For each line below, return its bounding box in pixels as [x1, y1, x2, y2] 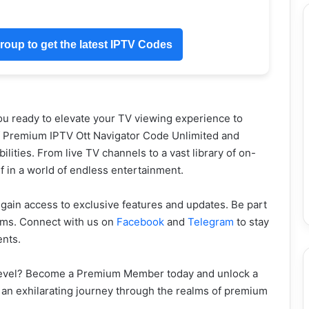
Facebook [116, 215, 164, 228]
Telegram [187, 215, 234, 228]
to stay [233, 215, 269, 228]
